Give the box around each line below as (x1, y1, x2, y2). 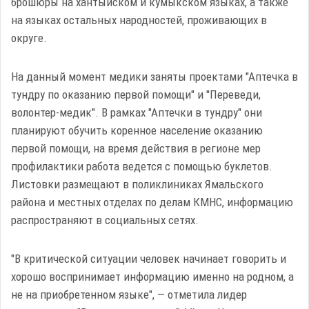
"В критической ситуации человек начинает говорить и (11, 252, 286, 266)
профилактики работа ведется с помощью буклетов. (11, 159, 272, 173)
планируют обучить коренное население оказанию (11, 123, 263, 137)
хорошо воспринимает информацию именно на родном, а (11, 270, 294, 283)
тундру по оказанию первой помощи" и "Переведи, (11, 88, 261, 101)
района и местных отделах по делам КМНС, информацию (11, 195, 293, 209)
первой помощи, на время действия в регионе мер (11, 141, 261, 155)
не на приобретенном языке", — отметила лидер (11, 288, 247, 301)
